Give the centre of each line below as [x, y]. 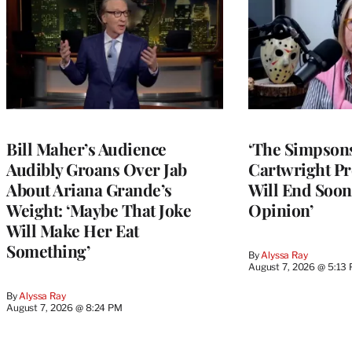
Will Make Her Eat [73, 230]
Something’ [48, 250]
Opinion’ [280, 209]
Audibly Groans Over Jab [97, 169]
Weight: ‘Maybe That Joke [99, 209]
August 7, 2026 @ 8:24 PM [64, 307]
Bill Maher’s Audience [86, 148]
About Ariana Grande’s [89, 189]
